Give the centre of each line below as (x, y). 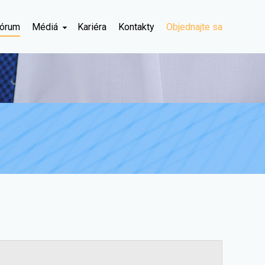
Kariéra (92, 27)
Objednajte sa (194, 27)
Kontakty (136, 27)
